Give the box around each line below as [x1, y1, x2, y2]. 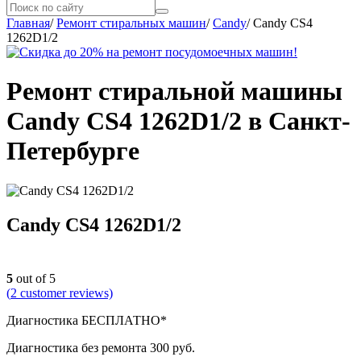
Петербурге [6, 136, 139, 166]
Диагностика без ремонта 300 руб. [6, 340, 195, 355]
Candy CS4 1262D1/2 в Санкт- [6, 106, 351, 136]
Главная [6, 16, 50, 30]
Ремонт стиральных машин [56, 16, 206, 30]
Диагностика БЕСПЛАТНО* [6, 313, 167, 327]
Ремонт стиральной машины [6, 77, 342, 106]
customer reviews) [17, 285, 113, 300]
